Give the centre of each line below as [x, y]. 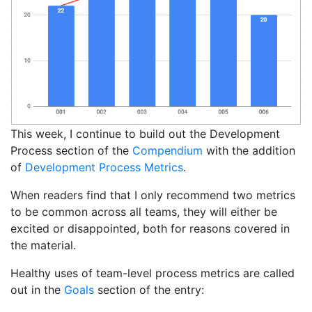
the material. [43, 245]
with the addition [249, 151]
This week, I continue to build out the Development [145, 134]
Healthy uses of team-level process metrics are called [153, 273]
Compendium [167, 151]
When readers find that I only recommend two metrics [153, 195]
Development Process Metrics [104, 167]
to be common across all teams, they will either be [144, 212]
